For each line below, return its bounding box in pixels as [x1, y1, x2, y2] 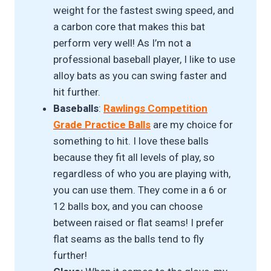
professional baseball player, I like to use [53, 53, 235, 66]
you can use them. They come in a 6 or [53, 184, 227, 197]
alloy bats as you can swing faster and [53, 70, 227, 82]
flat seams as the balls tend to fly [53, 233, 204, 246]
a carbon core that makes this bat [53, 21, 205, 33]
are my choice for [151, 119, 233, 131]
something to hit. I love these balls [53, 135, 209, 148]
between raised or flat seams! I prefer [53, 217, 224, 229]
